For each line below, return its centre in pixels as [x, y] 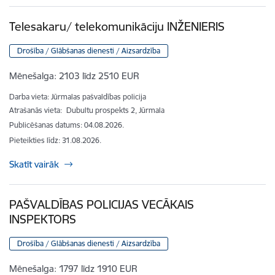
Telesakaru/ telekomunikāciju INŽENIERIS [117, 26]
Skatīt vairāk [34, 164]
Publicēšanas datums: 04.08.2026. [67, 125]
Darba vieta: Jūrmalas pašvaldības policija [78, 96]
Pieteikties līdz [34, 140]
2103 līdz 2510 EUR [99, 76]
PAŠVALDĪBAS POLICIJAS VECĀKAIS [102, 204]
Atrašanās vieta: [37, 110]
